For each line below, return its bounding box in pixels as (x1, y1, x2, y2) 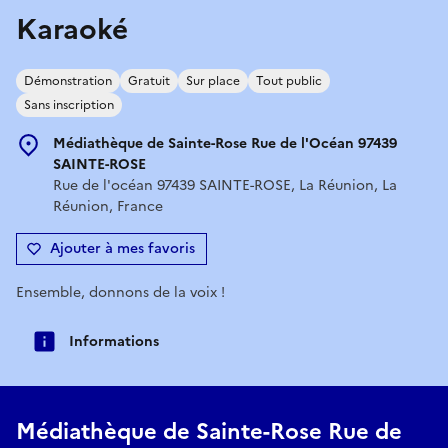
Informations (69, 330, 159, 352)
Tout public (256, 71, 322, 90)
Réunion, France (53, 195, 163, 217)
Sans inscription (24, 95, 114, 114)
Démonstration (24, 71, 112, 90)
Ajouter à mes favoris (50, 237, 195, 259)
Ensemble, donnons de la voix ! (16, 281, 225, 303)
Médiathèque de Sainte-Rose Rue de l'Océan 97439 (53, 132, 397, 154)
